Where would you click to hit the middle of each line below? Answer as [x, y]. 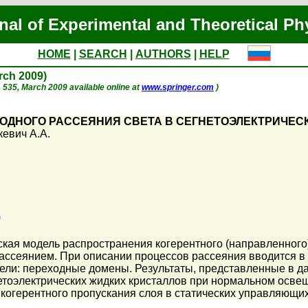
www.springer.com [178, 87]
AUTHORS [163, 54]
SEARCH [103, 54]
